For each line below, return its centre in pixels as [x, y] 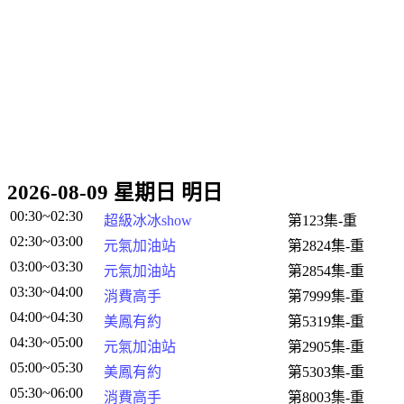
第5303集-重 [326, 372]
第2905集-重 [326, 347]
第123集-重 [322, 220]
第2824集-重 [326, 246]
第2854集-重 [326, 271]
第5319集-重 [326, 321]
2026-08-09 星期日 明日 [115, 193]
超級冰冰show [148, 220]
